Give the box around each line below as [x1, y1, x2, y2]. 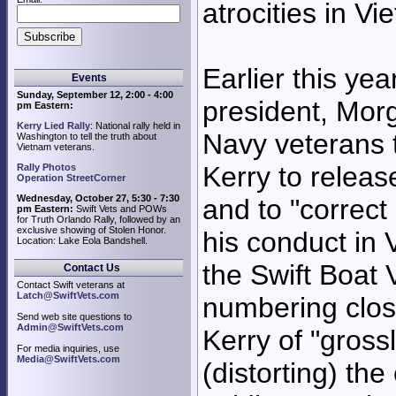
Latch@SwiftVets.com [17, 290, 119, 301]
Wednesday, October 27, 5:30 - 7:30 [17, 193, 179, 203]
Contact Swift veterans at [17, 279, 125, 290]
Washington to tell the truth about [17, 131, 156, 141]
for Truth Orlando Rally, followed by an [17, 214, 180, 225]
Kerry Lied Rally [17, 120, 90, 131]
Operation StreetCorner [17, 172, 126, 183]
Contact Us [61, 262, 120, 274]
